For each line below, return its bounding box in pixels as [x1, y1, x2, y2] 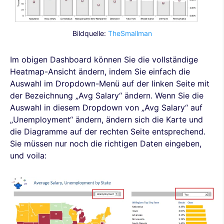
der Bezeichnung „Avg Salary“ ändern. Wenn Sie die [10, 90, 203, 101]
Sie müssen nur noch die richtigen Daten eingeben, [10, 138, 201, 149]
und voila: [10, 150, 46, 161]
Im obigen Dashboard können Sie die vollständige [10, 54, 198, 65]
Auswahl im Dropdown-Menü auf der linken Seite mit [10, 78, 209, 89]
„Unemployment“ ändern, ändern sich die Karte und [10, 114, 203, 125]
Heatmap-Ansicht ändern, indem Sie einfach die [10, 66, 190, 77]
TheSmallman [107, 29, 152, 38]
